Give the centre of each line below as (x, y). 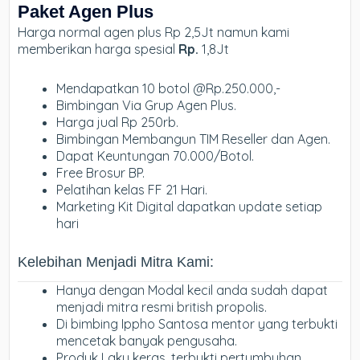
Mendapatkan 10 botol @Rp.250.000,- (169, 89)
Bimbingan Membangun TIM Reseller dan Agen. (194, 139)
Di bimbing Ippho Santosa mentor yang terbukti (197, 324)
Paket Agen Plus (86, 12)
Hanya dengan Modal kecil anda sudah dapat (192, 290)
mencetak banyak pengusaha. (147, 341)
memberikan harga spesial (98, 49)
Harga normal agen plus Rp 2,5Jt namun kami (154, 33)
